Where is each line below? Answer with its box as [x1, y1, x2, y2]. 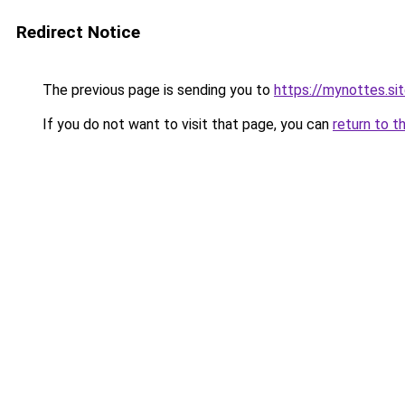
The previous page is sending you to [39, 81, 274, 99]
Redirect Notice [16, 22, 140, 42]
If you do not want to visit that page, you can [39, 116, 333, 133]
